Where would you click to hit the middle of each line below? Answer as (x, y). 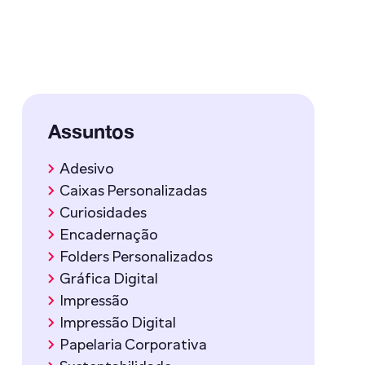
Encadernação (107, 235)
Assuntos (91, 131)
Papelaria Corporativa (132, 345)
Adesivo (85, 169)
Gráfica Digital (107, 279)
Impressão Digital (116, 323)
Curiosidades (101, 213)
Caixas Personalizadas (132, 191)
